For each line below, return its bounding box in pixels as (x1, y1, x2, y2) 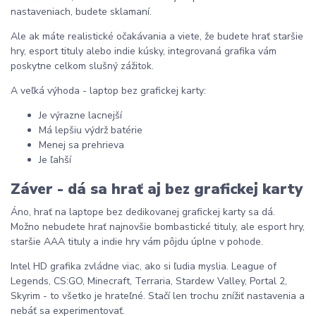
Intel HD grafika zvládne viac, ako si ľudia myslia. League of (11, 259, 276, 273)
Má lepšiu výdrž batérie (39, 123, 142, 138)
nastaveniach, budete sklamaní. (11, 5, 152, 19)
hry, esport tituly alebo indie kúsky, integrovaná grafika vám (11, 44, 276, 59)
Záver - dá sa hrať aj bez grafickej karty (11, 178, 303, 199)
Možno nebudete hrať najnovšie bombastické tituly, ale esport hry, (11, 219, 305, 233)
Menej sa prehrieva (39, 138, 124, 152)
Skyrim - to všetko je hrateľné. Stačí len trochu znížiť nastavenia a (11, 288, 305, 303)
